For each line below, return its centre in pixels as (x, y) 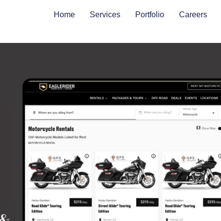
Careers (193, 15)
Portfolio (150, 15)
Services (105, 15)
